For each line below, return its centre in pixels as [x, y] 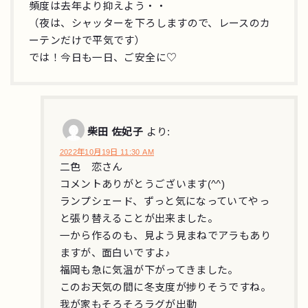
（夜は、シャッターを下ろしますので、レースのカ [150, 24]
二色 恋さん [91, 167]
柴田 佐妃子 [115, 132]
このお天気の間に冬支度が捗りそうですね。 [165, 288]
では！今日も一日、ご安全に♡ [103, 58]
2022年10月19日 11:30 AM [107, 152]
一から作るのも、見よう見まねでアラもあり [165, 236]
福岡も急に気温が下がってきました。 [149, 271]
